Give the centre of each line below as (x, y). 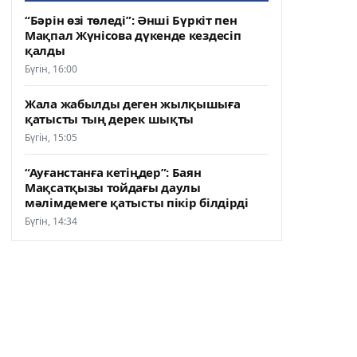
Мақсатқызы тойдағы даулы (113, 187)
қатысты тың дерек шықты (110, 118)
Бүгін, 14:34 (51, 221)
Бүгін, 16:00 (51, 69)
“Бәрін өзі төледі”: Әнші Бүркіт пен (131, 20)
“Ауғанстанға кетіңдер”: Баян (113, 172)
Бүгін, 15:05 (51, 137)
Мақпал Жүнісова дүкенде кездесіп (133, 35)
